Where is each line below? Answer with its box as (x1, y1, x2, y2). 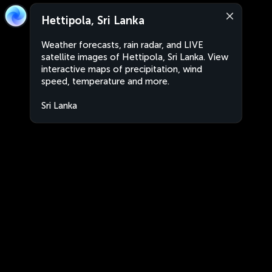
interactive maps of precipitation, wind (41, 64, 202, 75)
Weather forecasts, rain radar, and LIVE (41, 39, 203, 50)
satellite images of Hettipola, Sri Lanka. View (41, 52, 228, 63)
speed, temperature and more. (41, 76, 169, 87)
